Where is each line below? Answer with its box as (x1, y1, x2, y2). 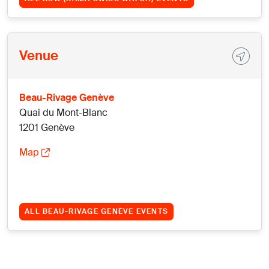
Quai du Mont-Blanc (19, 106, 108, 119)
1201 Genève (19, 121, 75, 134)
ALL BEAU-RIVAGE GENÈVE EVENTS (25, 206, 169, 216)
